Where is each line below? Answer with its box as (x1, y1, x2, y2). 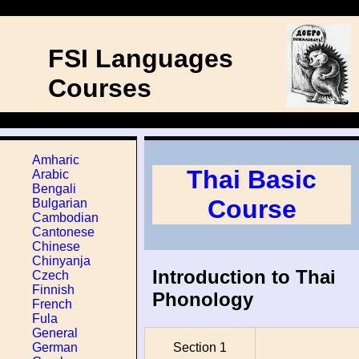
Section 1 (173, 340, 227, 354)
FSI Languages (48, 44, 233, 73)
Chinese (32, 240, 80, 253)
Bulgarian (32, 196, 87, 210)
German (32, 341, 78, 354)
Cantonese (32, 225, 95, 239)
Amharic (32, 153, 79, 167)
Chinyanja (32, 254, 91, 268)
